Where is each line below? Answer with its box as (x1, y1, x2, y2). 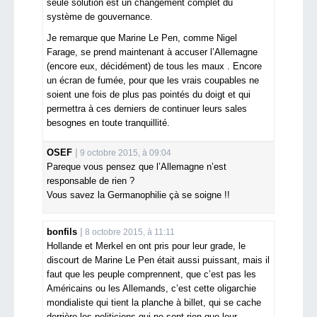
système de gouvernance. (47, 11, 153, 23)
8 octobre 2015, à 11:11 (85, 227, 175, 238)
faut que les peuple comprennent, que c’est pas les (47, 269, 256, 280)
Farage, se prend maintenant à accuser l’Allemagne (47, 47, 258, 58)
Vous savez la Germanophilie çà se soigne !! (47, 190, 230, 201)
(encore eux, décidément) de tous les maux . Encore (47, 61, 262, 72)
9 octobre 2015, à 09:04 (80, 148, 171, 158)
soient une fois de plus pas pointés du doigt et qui (47, 89, 250, 100)
